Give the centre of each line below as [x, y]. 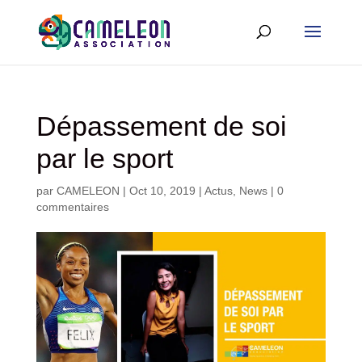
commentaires [72, 207]
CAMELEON [88, 191]
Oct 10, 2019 [162, 191]
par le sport [104, 158]
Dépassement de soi [161, 126]
